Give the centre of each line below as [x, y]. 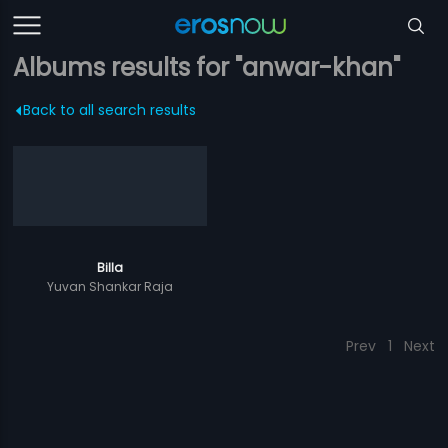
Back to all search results [110, 110]
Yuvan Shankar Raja [110, 286]
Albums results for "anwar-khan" [207, 67]
